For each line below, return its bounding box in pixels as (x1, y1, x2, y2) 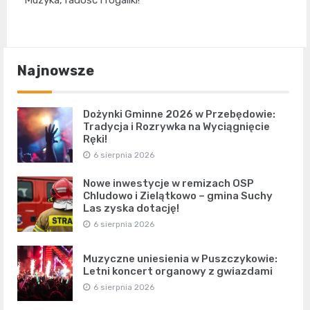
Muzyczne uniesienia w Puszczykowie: (83, 253, 277, 266)
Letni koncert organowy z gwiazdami (83, 265, 273, 278)
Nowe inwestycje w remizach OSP (83, 177, 254, 190)
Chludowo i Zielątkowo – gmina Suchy (83, 190, 273, 203)
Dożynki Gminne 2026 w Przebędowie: (83, 108, 275, 121)
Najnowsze (17, 62, 94, 80)
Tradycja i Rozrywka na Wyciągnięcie (83, 120, 270, 134)
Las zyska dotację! (83, 202, 179, 215)
